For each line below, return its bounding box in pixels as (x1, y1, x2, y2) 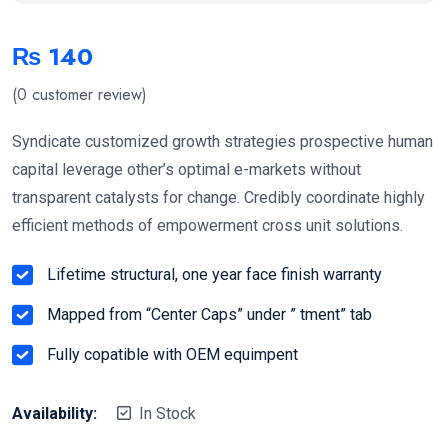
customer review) (27, 82, 147, 106)
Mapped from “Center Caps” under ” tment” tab (47, 304, 372, 324)
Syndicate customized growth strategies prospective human (12, 131, 433, 151)
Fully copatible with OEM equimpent (47, 344, 298, 364)
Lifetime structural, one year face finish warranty (47, 264, 382, 284)
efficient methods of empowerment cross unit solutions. (12, 215, 403, 235)
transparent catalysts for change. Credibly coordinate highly (12, 187, 425, 207)
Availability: (12, 403, 97, 423)
